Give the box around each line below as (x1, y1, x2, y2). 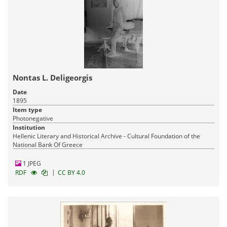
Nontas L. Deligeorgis (13, 72, 92, 83)
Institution (13, 123, 45, 132)
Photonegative (13, 113, 53, 123)
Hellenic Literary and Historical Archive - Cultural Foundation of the (13, 131, 200, 140)
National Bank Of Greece (13, 140, 83, 149)
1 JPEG (21, 159, 41, 168)
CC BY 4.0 (58, 168, 85, 177)
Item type (13, 105, 42, 114)
